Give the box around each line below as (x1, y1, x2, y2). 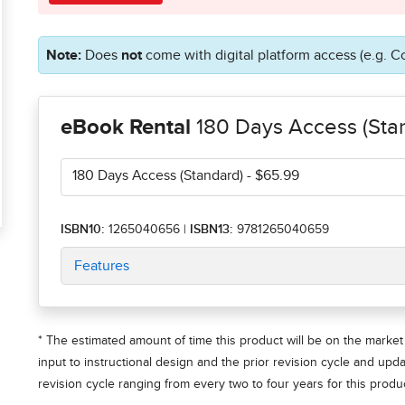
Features (74, 259, 129, 274)
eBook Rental (61, 117, 191, 139)
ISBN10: (61, 223, 105, 237)
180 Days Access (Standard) (72, 168, 243, 184)
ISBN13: (190, 223, 237, 237)
